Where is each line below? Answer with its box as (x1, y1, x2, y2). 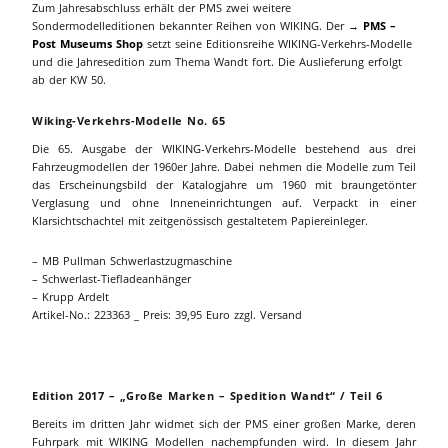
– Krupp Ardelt (32, 289, 109, 304)
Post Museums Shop (32, 36, 143, 51)
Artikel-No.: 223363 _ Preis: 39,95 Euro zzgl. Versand (32, 307, 302, 322)
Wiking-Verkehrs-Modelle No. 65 (32, 113, 225, 128)
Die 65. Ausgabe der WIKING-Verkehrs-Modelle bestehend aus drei (32, 141, 416, 156)
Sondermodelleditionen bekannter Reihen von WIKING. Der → (32, 18, 363, 33)
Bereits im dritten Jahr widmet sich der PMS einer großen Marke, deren (32, 416, 416, 431)
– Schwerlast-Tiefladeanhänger (32, 271, 191, 286)
